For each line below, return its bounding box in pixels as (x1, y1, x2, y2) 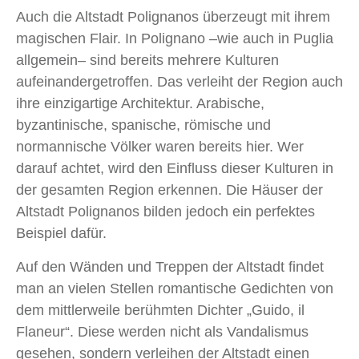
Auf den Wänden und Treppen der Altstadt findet (16, 259, 324, 276)
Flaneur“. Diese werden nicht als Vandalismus (16, 324, 309, 341)
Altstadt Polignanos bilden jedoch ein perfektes (16, 204, 315, 220)
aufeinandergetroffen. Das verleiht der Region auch (16, 74, 343, 91)
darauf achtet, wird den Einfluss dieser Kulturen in (16, 160, 333, 177)
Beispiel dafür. (16, 225, 107, 242)
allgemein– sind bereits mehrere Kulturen (16, 52, 279, 69)
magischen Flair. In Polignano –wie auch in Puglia (16, 30, 333, 47)
